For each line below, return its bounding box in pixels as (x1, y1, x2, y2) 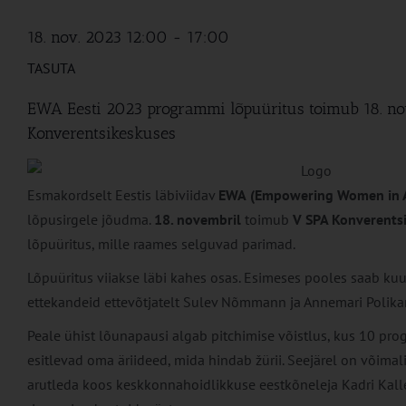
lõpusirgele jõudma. (27, 209, 154, 228)
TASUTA (27, 59, 75, 78)
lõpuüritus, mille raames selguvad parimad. (27, 234, 295, 253)
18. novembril (154, 209, 245, 228)
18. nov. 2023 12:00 (27, 27, 168, 48)
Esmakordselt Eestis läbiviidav (27, 185, 218, 204)
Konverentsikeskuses (27, 123, 176, 144)
